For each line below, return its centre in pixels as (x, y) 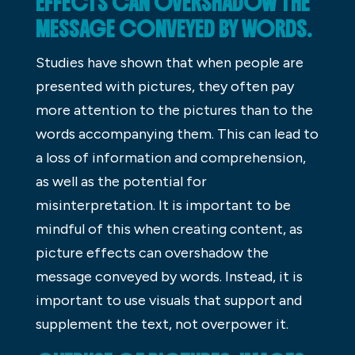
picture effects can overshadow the (152, 252)
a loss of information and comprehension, (170, 157)
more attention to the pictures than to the (174, 110)
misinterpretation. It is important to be (163, 205)
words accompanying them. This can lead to (177, 134)
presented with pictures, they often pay (164, 86)
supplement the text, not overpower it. (162, 324)
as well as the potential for (121, 181)
